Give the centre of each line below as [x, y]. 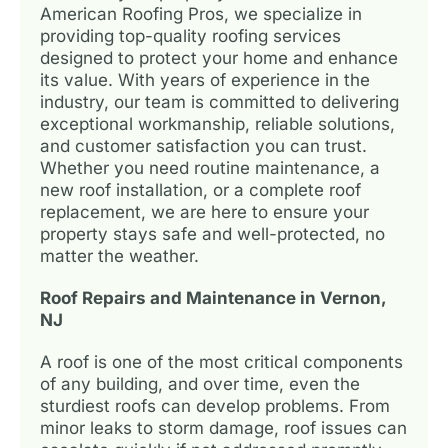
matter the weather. [119, 255]
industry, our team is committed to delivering [219, 101]
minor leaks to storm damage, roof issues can [223, 427]
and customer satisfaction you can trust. [203, 145]
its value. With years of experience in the [205, 79]
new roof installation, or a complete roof [200, 189]
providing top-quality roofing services [190, 35]
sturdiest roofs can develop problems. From [215, 405]
